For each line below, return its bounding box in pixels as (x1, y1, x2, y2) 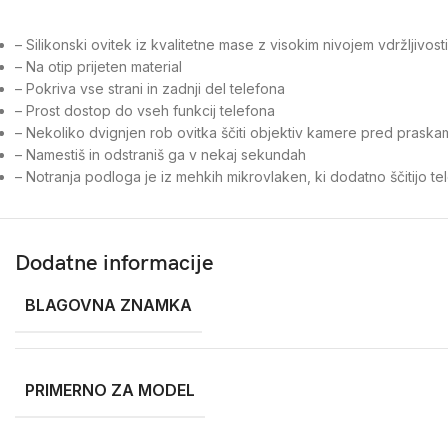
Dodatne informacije (15, 250, 214, 278)
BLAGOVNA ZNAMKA (25, 295, 192, 316)
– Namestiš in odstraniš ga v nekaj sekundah (15, 146, 306, 164)
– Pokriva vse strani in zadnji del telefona (15, 80, 285, 98)
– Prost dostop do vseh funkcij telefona (15, 102, 275, 120)
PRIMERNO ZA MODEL (25, 380, 195, 401)
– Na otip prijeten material (15, 58, 182, 76)
